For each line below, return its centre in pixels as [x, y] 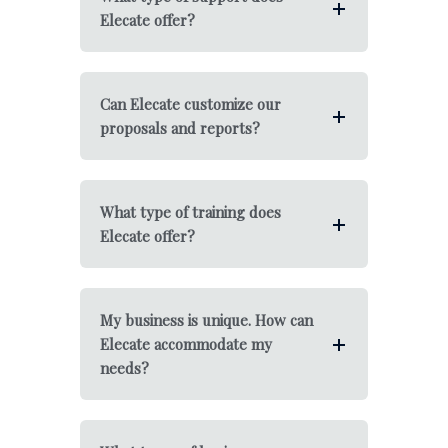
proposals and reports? [180, 128]
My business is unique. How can [206, 320]
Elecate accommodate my [186, 344]
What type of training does [190, 212]
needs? [124, 368]
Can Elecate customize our [190, 104]
